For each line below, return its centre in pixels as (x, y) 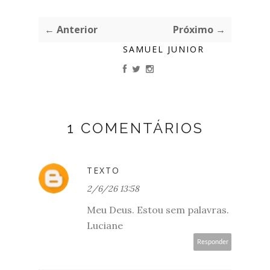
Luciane (105, 225)
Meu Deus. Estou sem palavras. (158, 209)
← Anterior (71, 29)
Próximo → (199, 29)
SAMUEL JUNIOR (164, 49)
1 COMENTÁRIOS (135, 128)
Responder (213, 242)
